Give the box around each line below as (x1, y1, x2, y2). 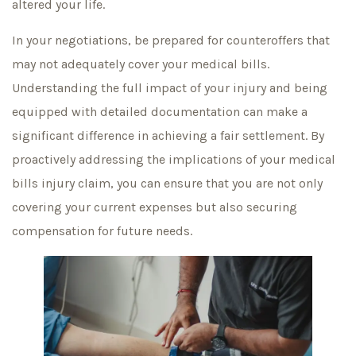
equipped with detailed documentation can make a (12, 103, 308, 119)
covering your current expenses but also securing (12, 199, 297, 215)
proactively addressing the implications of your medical (12, 151, 335, 167)
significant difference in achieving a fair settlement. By (12, 127, 324, 143)
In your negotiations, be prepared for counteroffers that (12, 32, 330, 48)
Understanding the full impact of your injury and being (12, 79, 327, 95)
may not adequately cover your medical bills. (12, 56, 269, 72)
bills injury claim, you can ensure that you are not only (12, 175, 323, 191)
